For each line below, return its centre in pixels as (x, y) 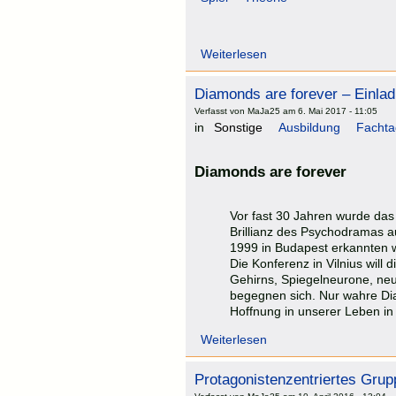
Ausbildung (309, 128)
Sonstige (238, 128)
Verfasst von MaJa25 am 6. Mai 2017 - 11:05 (286, 111)
